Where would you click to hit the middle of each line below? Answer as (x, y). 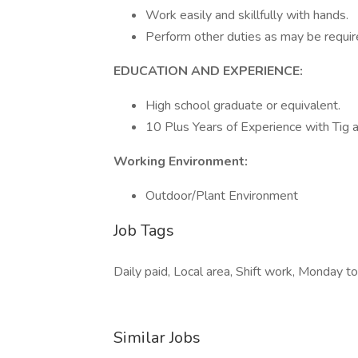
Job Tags (144, 231)
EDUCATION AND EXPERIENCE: (208, 71)
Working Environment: (181, 161)
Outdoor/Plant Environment (222, 196)
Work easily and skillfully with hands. (247, 15)
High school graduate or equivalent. (243, 105)
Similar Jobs (157, 338)
